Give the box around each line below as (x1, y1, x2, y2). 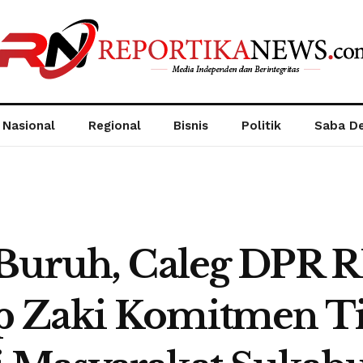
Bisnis (173, 118, 209, 133)
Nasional (2, 118, 55, 133)
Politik (241, 118, 282, 133)
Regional (88, 118, 141, 133)
